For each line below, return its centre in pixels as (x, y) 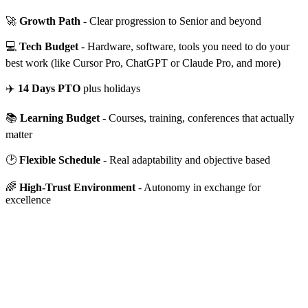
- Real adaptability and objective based (185, 159)
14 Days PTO (49, 88)
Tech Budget (49, 46)
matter (19, 134)
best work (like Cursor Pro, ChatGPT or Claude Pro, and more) (143, 63)
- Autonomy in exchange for (198, 187)
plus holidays (110, 88)
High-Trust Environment (77, 187)
